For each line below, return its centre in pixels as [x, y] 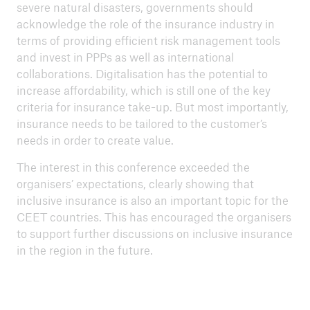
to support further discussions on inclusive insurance [154, 233]
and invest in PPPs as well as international [125, 57]
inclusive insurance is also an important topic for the [152, 200]
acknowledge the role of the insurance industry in [145, 24]
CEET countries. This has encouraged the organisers [154, 217]
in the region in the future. [84, 250]
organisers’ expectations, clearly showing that [135, 183]
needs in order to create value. [95, 140]
